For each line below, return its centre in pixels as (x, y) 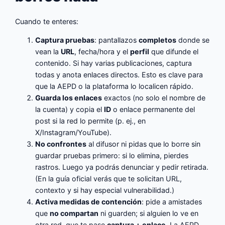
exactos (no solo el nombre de (154, 98)
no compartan (74, 213)
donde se (193, 40)
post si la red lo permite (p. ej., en (91, 121)
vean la (48, 52)
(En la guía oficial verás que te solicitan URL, (109, 179)
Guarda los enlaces (69, 98)
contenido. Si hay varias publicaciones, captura (114, 63)
